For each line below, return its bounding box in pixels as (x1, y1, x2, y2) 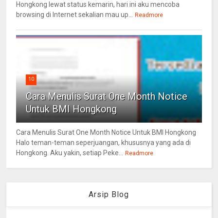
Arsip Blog (89, 190, 129, 200)
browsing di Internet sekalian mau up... (16, 11, 133, 19)
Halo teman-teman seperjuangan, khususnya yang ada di (16, 139, 191, 147)
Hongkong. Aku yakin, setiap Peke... (16, 149, 124, 157)
